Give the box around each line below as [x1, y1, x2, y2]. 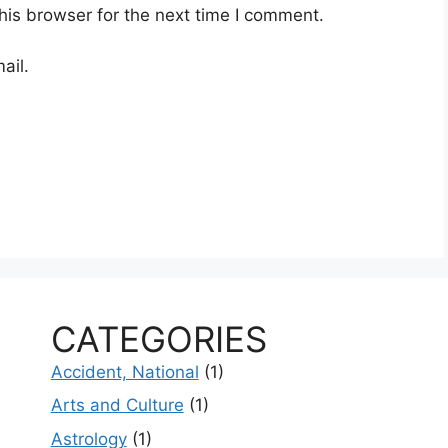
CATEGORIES [50, 317, 267, 360]
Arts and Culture [50, 395, 184, 416]
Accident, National [50, 361, 199, 382]
